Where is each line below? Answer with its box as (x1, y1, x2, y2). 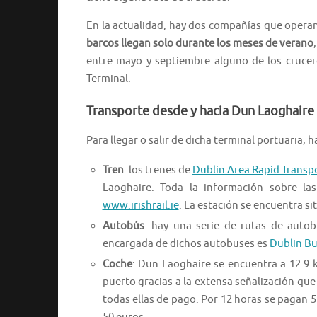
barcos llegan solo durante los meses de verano (86, 37, 314, 51)
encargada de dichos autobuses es (102, 237, 270, 251)
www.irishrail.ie (102, 199, 179, 213)
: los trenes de (123, 163, 192, 178)
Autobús (102, 219, 144, 234)
